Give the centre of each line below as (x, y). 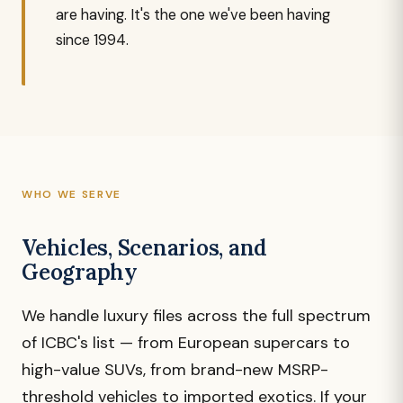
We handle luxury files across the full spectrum (196, 316)
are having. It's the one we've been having (193, 15)
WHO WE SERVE (72, 194)
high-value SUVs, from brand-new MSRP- (175, 370)
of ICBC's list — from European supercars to (186, 343)
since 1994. (92, 40)
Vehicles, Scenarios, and (145, 248)
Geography (80, 272)
